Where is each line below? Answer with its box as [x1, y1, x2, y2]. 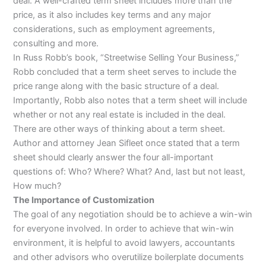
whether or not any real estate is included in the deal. [13, 109, 229, 121]
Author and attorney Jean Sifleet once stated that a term [13, 138, 240, 149]
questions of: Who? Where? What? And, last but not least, [13, 166, 246, 178]
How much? [13, 180, 62, 192]
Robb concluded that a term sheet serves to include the [13, 66, 237, 78]
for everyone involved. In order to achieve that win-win [13, 223, 235, 235]
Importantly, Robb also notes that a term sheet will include [13, 95, 248, 106]
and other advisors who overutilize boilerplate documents [13, 252, 245, 263]
